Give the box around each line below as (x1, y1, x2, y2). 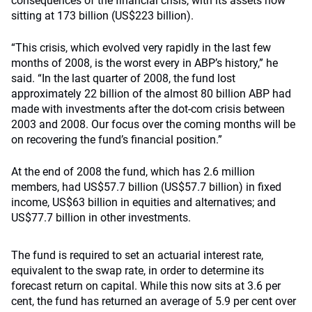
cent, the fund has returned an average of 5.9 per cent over (11, 295, 296, 308)
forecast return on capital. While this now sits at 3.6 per (11, 279, 281, 292)
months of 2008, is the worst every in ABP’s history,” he (11, 56, 278, 70)
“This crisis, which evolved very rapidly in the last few (11, 41, 271, 54)
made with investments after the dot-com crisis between (11, 102, 285, 116)
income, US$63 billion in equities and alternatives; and (11, 196, 276, 209)
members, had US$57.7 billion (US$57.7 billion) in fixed (11, 180, 281, 194)
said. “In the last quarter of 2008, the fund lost (11, 72, 235, 85)
